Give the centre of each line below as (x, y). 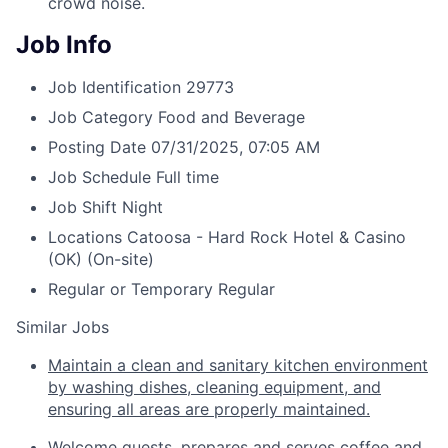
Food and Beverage (231, 116)
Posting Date (97, 146)
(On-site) (120, 258)
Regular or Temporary (130, 288)
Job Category (100, 116)
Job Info (64, 44)
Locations (85, 236)
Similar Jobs (62, 326)
